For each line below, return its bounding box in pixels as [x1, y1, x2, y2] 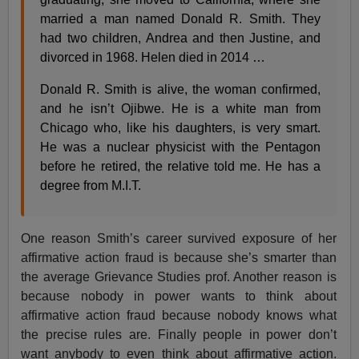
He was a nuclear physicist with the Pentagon [40, 139, 321, 154]
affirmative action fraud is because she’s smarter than [21, 250, 337, 264]
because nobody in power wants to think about [21, 288, 337, 303]
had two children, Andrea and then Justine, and [40, 30, 321, 45]
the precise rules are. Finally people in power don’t [21, 327, 337, 341]
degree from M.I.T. [40, 178, 142, 192]
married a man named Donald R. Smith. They [40, 11, 321, 26]
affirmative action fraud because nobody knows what [21, 308, 337, 322]
